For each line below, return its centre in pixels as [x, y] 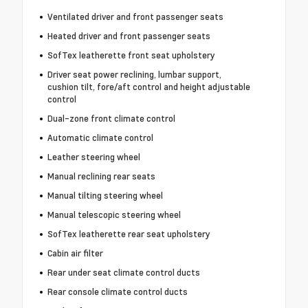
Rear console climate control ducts [117, 292]
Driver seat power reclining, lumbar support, [134, 75]
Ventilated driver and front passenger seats [135, 17]
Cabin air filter [75, 253]
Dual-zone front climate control [111, 119]
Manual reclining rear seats [101, 176]
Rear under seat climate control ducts [123, 273]
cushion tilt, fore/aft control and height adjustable [148, 87]
